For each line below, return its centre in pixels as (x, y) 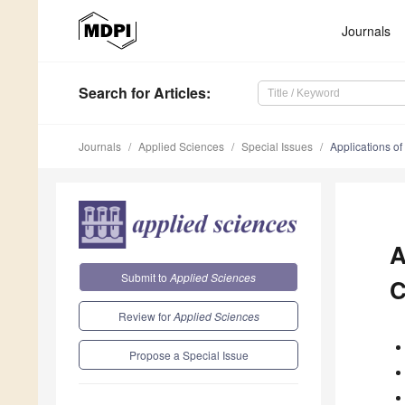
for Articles (167, 93)
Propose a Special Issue (188, 354)
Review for (146, 316)
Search (103, 93)
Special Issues (277, 146)
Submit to (146, 277)
